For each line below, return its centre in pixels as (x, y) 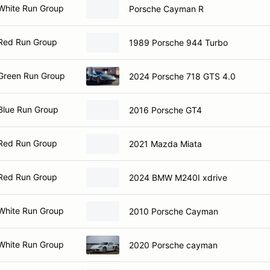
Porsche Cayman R (166, 8)
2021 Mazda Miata (165, 143)
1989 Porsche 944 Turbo (178, 42)
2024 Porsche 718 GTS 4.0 (182, 76)
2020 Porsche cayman (173, 245)
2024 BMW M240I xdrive (178, 177)
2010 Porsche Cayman (174, 211)
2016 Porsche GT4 (165, 110)
